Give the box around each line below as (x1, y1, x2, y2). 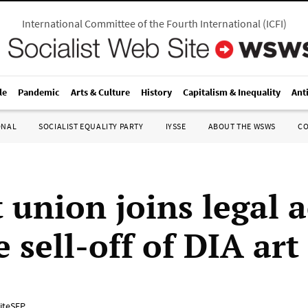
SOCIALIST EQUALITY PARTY (38, 121, 144, 131)
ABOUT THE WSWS (208, 121, 276, 131)
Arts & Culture (71, 86, 130, 98)
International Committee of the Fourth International (21, 16, 261, 30)
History (141, 86, 172, 98)
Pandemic (18, 86, 60, 98)
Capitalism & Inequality (183, 86, 280, 98)
